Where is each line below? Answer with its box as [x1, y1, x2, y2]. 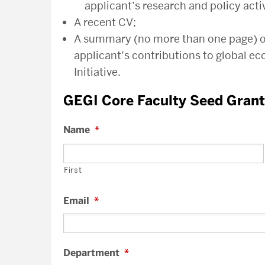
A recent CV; [74, 15, 136, 29]
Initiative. [74, 65, 121, 79]
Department [63, 247, 119, 260]
